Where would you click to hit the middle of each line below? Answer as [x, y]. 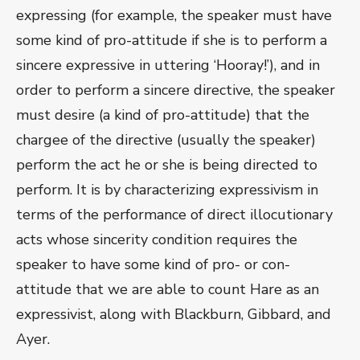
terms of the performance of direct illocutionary [174, 215]
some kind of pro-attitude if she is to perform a [172, 41]
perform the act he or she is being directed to [167, 165]
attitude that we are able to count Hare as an [168, 290]
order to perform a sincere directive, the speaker [176, 90]
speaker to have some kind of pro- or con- [153, 265]
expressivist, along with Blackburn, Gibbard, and [174, 315]
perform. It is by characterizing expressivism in [167, 190]
